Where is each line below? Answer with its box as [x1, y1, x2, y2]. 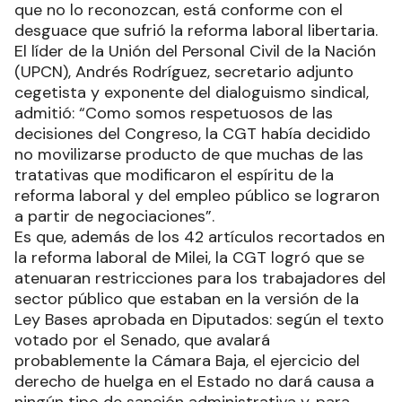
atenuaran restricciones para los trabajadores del [14, 267, 386, 290]
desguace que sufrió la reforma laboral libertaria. [14, 20, 378, 42]
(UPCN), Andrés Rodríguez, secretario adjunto [14, 61, 354, 83]
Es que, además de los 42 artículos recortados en [14, 226, 385, 249]
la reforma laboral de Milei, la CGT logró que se [14, 247, 364, 269]
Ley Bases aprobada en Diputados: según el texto [14, 309, 384, 331]
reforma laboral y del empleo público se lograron [14, 185, 380, 207]
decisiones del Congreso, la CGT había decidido [14, 123, 371, 145]
